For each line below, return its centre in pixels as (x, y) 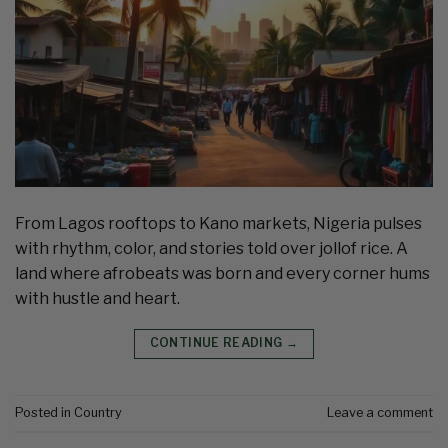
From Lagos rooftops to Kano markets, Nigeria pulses (218, 224)
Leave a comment (380, 412)
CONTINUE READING (217, 343)
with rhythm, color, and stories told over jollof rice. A (211, 249)
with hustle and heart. (97, 299)
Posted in (44, 412)
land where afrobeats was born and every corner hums (222, 274)
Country (98, 412)
